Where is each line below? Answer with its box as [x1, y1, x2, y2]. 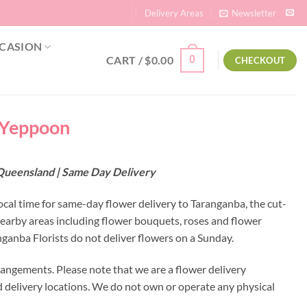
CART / [106, 53, 145, 66]
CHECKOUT [234, 55, 286, 66]
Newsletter [231, 8, 276, 19]
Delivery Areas [145, 8, 204, 19]
